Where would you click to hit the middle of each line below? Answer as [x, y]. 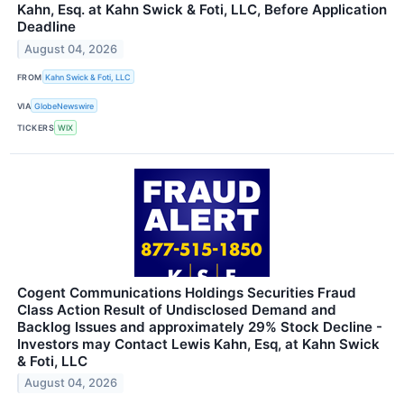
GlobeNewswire [64, 106]
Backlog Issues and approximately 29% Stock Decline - [200, 326]
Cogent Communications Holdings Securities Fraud [187, 292]
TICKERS [36, 127]
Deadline [46, 26]
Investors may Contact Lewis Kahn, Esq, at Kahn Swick [198, 344]
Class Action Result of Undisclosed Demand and [177, 309]
